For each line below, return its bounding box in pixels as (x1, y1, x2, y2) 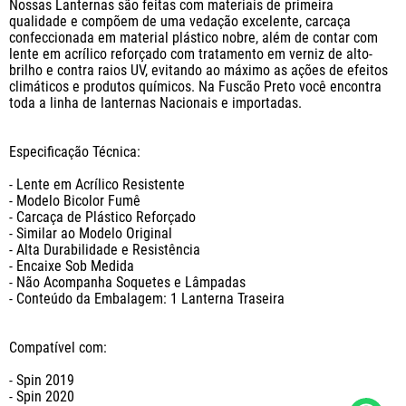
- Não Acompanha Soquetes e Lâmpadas (9, 274, 246, 292)
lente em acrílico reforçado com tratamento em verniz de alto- (9, 45, 372, 63)
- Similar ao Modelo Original (9, 225, 172, 243)
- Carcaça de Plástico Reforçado (9, 208, 196, 227)
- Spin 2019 (9, 372, 74, 390)
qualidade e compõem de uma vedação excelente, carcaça (9, 13, 354, 31)
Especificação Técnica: (9, 143, 140, 161)
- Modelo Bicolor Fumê (9, 192, 140, 210)
